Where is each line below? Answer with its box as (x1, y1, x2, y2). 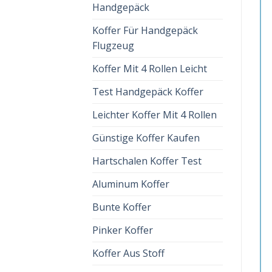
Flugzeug (92, 39, 134, 52)
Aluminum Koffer (92, 177, 169, 191)
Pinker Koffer (92, 223, 153, 237)
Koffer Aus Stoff (92, 246, 165, 260)
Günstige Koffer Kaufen (92, 131, 200, 144)
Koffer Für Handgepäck (92, 24, 198, 37)
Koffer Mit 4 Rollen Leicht (92, 62, 207, 75)
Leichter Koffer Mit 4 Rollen (92, 108, 217, 121)
